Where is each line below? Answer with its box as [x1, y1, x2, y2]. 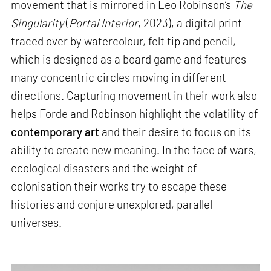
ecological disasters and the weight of [11, 161, 198, 175]
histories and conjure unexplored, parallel [11, 197, 213, 212]
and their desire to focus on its [99, 125, 252, 139]
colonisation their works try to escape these [11, 179, 227, 194]
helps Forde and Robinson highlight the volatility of [11, 106, 259, 121]
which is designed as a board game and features [11, 52, 247, 67]
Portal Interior [69, 16, 139, 30]
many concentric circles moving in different [11, 70, 227, 85]
